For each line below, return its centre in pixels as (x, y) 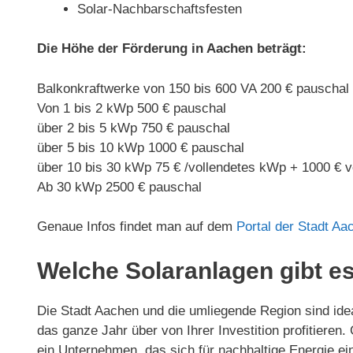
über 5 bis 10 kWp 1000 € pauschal (141, 147)
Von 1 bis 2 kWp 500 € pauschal (132, 108)
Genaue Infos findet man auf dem (137, 227)
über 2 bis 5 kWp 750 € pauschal (134, 128)
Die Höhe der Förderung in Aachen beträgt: (172, 48)
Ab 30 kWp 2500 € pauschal (119, 187)
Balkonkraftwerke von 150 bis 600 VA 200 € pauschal (193, 88)
